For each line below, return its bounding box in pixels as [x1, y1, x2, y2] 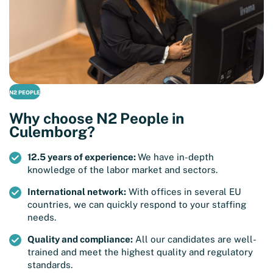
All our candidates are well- [133, 233, 257, 244]
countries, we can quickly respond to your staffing [27, 199, 246, 210]
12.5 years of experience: [27, 151, 138, 162]
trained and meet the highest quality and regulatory [27, 246, 253, 257]
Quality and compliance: [27, 233, 133, 244]
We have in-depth [138, 151, 214, 162]
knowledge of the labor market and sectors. [27, 164, 218, 175]
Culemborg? [9, 122, 95, 140]
